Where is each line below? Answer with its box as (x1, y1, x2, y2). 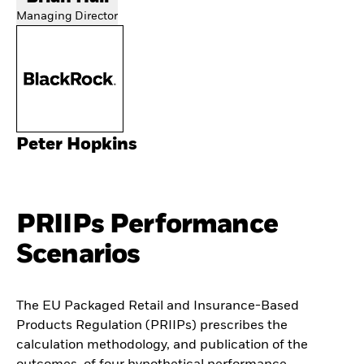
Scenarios (16, 240, 141, 268)
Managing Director (16, 10, 118, 22)
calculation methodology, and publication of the (16, 339, 308, 353)
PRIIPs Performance (16, 210, 278, 238)
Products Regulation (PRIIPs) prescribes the (16, 319, 288, 333)
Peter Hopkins (16, 136, 137, 154)
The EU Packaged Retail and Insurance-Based (16, 300, 299, 314)
